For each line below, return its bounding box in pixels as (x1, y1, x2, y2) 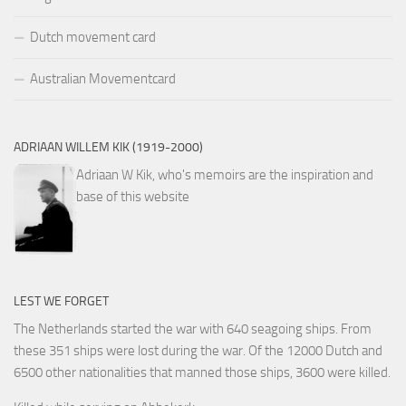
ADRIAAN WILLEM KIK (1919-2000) (14, 140, 203, 156)
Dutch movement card (30, 29, 156, 46)
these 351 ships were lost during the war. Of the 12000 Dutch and (14, 343, 382, 360)
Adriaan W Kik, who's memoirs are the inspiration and (76, 167, 373, 184)
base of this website (76, 188, 189, 206)
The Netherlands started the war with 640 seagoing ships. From (14, 321, 372, 338)
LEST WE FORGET (14, 294, 109, 310)
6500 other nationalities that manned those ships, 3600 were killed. (14, 364, 391, 382)
